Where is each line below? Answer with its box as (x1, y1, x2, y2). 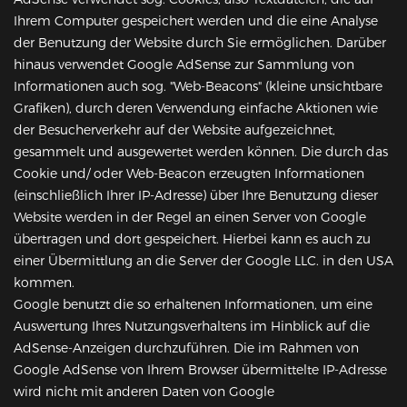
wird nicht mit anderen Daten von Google (14, 383, 274, 401)
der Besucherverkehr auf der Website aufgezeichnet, (14, 122, 335, 139)
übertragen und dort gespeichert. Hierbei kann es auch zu (14, 231, 371, 248)
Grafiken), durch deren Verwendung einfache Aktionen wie (14, 100, 378, 117)
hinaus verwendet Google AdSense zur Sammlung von (14, 56, 354, 74)
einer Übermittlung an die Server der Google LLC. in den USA (14, 253, 393, 270)
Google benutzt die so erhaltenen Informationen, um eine (14, 296, 372, 313)
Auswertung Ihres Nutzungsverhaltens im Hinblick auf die (14, 318, 370, 335)
